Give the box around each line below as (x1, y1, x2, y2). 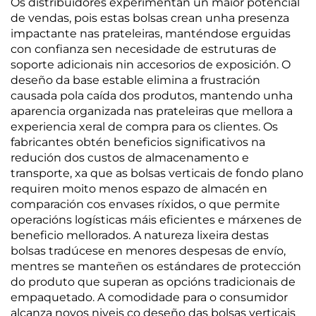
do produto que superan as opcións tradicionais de (11, 275, 296, 288)
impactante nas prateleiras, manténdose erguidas (11, 27, 291, 40)
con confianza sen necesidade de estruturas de (11, 42, 276, 56)
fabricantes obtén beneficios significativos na (11, 135, 265, 149)
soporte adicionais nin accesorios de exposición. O (11, 58, 291, 71)
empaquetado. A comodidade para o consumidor (11, 291, 288, 304)
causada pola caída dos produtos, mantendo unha (11, 89, 293, 102)
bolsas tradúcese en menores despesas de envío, (11, 244, 286, 257)
